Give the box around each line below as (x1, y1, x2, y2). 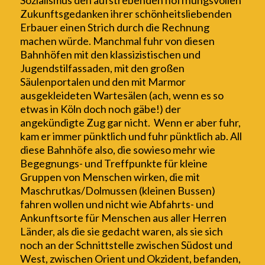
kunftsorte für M (33, 211, 111, 225)
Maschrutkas (20, 184, 81, 198)
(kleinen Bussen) (137, 184, 215, 198)
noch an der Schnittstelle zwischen (20, 238, 181, 252)
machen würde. (20, 34, 93, 48)
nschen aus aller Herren (117, 211, 227, 225)
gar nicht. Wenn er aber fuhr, (105, 116, 241, 130)
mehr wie (172, 143, 215, 157)
